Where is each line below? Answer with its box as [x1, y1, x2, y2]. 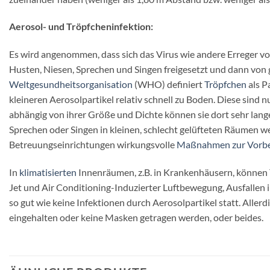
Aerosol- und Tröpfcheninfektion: [9, 20, 153, 33]
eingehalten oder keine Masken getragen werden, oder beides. [9, 211, 263, 223]
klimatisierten [19, 166, 77, 178]
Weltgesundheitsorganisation [9, 78, 133, 90]
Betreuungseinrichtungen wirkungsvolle [9, 139, 177, 151]
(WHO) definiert [133, 78, 204, 90]
